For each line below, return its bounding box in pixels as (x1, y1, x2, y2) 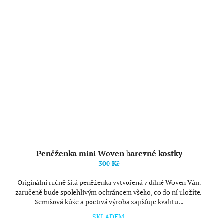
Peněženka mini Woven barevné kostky (36, 148, 182, 159)
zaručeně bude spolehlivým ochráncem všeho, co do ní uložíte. (15, 187, 203, 197)
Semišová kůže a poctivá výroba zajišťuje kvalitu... (34, 197, 184, 206)
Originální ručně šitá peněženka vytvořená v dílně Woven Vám (17, 178, 201, 187)
